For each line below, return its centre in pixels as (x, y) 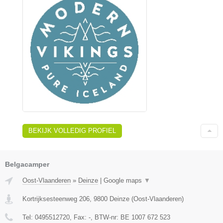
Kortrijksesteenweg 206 (56, 199)
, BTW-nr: (106, 217)
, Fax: (79, 217)
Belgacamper (27, 164)
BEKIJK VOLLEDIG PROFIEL (72, 131)
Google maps (124, 180)
